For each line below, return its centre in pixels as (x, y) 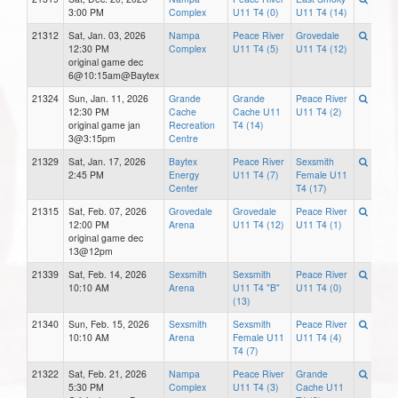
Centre (183, 139)
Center (183, 188)
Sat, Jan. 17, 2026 (107, 162)
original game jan (104, 125)
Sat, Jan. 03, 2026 (107, 36)
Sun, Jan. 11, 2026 (108, 99)
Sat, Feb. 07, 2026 (107, 211)
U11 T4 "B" (256, 288)
